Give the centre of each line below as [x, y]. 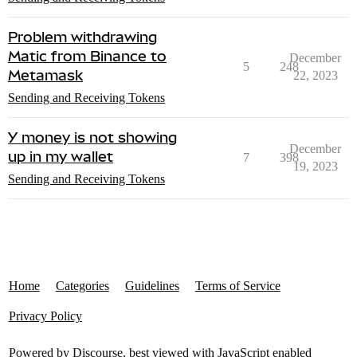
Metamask [45, 76]
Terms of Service [237, 286]
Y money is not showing [92, 138]
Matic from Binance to [87, 57]
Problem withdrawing [82, 37]
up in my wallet [61, 157]
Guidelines [152, 286]
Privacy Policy [45, 316]
